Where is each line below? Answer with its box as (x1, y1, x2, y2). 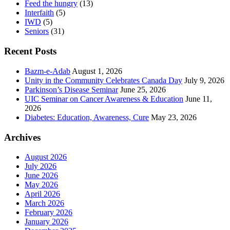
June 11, (185, 94, 212, 103)
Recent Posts (4, 46, 56, 57)
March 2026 (25, 199, 64, 208)
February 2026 (25, 208, 72, 217)
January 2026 (25, 217, 68, 226)
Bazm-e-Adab (25, 66, 70, 75)
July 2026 (25, 162, 56, 171)
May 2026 (25, 180, 58, 189)
